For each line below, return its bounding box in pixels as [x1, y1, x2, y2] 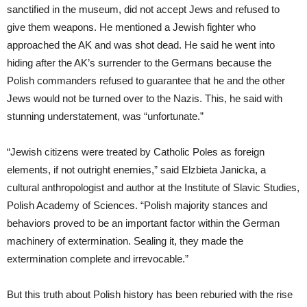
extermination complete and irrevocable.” [7, 252, 188, 265]
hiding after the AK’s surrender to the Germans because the [7, 56, 271, 69]
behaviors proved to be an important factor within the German [7, 217, 280, 229]
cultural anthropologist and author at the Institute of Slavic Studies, [7, 181, 299, 193]
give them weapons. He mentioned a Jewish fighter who [7, 21, 256, 33]
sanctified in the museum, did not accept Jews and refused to [7, 3, 280, 15]
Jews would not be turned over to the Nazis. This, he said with [7, 92, 282, 104]
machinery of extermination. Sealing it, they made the [7, 234, 243, 247]
